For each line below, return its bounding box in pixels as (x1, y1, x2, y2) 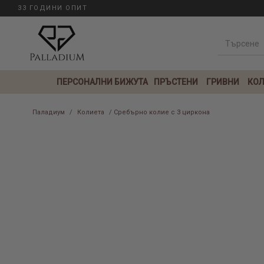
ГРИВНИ (206, 77, 239, 87)
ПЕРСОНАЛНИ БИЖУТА (56, 77, 148, 87)
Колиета (77, 108, 104, 116)
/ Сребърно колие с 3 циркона (107, 108, 210, 116)
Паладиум (32, 108, 65, 116)
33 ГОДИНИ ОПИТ (18, 4, 87, 12)
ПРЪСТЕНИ (153, 77, 198, 87)
